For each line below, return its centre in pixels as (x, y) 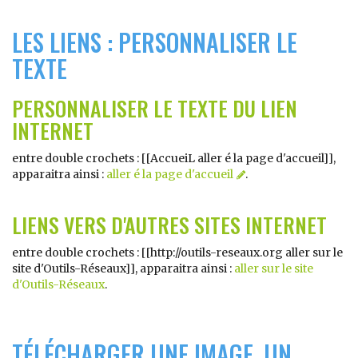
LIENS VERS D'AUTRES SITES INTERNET (169, 225)
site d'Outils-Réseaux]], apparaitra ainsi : (123, 268)
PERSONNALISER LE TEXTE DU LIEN (155, 108)
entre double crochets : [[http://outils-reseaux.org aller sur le (177, 253)
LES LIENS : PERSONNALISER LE (155, 42)
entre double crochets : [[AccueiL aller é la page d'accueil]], (174, 158)
